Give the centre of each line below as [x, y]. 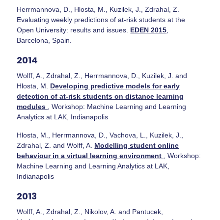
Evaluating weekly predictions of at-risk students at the [101, 19]
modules [32, 106]
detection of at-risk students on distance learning [100, 96]
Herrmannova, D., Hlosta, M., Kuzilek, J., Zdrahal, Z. [98, 9]
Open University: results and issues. [74, 30]
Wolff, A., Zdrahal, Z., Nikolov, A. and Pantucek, [90, 211]
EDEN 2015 [149, 30]
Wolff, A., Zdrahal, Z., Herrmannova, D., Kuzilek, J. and [102, 75]
